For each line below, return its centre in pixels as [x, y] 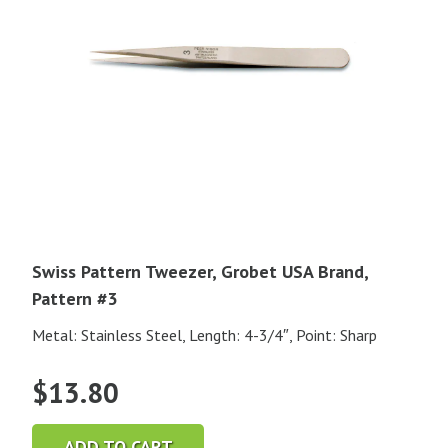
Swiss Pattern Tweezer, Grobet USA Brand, [200, 272]
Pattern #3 [74, 299]
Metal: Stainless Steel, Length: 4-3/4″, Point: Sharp [204, 335]
